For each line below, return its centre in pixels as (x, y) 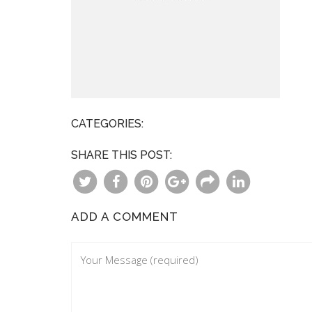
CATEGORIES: (107, 124)
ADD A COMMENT (125, 217)
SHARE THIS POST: (122, 155)
